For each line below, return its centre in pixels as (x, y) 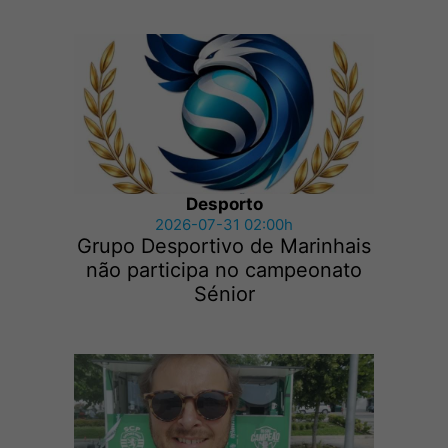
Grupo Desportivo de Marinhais (224, 246)
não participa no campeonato (224, 270)
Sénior (224, 294)
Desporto (224, 204)
